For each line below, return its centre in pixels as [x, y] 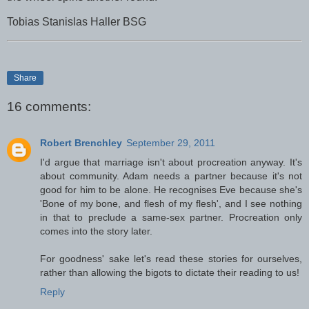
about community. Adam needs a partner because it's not [171, 176]
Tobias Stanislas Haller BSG [77, 21]
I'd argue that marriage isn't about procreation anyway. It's [171, 162]
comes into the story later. [96, 231]
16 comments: [49, 107]
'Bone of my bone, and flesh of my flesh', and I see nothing [171, 203]
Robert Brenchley [81, 142]
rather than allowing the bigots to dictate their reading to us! [170, 272]
